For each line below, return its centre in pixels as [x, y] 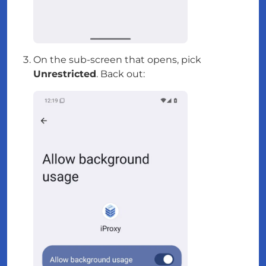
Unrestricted [65, 74]
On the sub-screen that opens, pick [117, 59]
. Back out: [121, 74]
